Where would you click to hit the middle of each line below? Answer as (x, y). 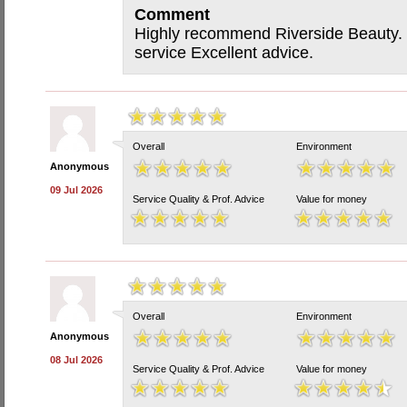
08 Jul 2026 (76, 360)
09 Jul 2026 (76, 190)
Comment (172, 15)
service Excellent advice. (224, 53)
